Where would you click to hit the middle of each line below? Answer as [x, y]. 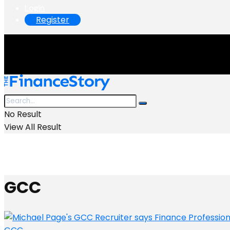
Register [53, 20]
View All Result [33, 127]
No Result [23, 114]
